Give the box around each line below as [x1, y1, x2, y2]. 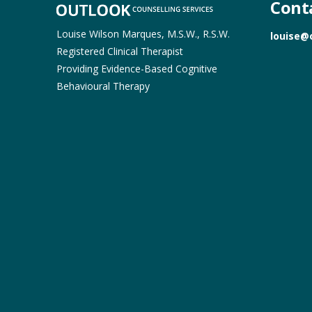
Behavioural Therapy [56, 79, 150, 93]
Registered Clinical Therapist [56, 44, 183, 58]
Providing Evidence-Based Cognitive [56, 61, 217, 75]
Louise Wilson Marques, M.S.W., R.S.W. [56, 26, 230, 40]
